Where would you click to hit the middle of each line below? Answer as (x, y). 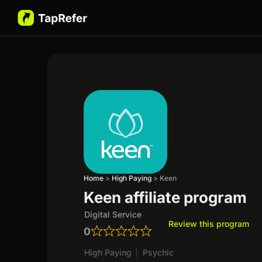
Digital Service (113, 214)
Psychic (158, 252)
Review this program (209, 223)
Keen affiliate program (166, 197)
